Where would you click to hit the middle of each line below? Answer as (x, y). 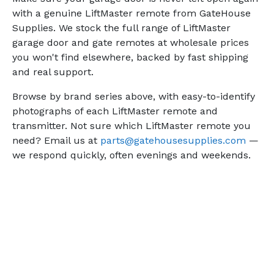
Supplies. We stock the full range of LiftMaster (121, 28)
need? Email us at (56, 140)
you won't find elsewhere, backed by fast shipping (130, 57)
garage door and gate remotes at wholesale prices (130, 42)
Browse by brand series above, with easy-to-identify (133, 96)
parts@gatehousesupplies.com (173, 140)
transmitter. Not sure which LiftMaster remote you (131, 125)
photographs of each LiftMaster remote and (115, 111)
